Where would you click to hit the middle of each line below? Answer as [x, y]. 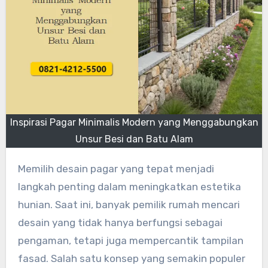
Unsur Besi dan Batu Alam [134, 139]
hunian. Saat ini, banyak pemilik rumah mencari [129, 204]
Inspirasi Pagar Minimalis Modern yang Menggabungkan [134, 122]
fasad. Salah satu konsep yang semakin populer [131, 258]
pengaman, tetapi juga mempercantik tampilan [130, 240]
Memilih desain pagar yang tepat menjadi [22, 168]
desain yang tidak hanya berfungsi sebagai [120, 222]
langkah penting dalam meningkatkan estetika [129, 186]
